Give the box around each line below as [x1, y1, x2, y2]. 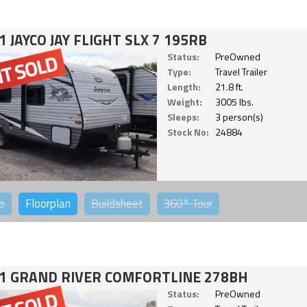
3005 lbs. [214, 94, 254, 109]
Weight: [167, 94, 202, 109]
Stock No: [167, 124, 209, 139]
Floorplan [25, 194, 71, 212]
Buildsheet [90, 194, 143, 212]
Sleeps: [167, 109, 199, 124]
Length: [167, 79, 201, 94]
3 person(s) [214, 109, 263, 124]
